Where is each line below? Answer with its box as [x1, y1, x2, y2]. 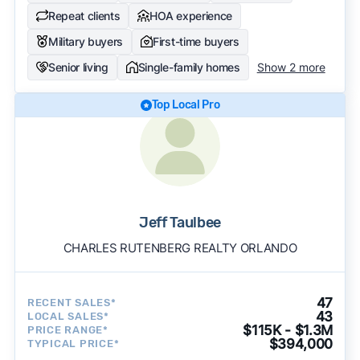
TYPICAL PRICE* [27, 337, 120, 350]
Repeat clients [47, 8, 121, 22]
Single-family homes [137, 59, 240, 74]
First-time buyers [153, 34, 239, 48]
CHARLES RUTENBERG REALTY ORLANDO [63, 239, 297, 256]
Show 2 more [256, 59, 325, 74]
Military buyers [47, 34, 124, 48]
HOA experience [149, 8, 232, 22]
